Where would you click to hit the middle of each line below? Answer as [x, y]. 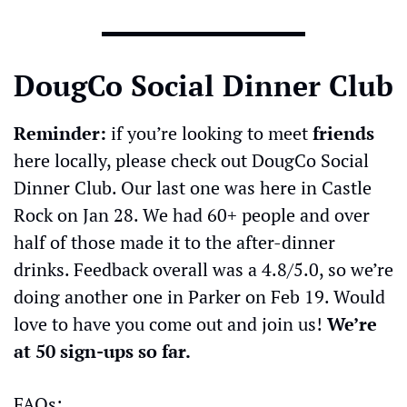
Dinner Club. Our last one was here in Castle [193, 187]
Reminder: [60, 133]
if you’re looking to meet [209, 133]
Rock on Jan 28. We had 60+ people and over [192, 214]
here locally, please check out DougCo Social [191, 160]
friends [343, 133]
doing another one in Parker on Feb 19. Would [199, 296]
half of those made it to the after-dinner [174, 242]
